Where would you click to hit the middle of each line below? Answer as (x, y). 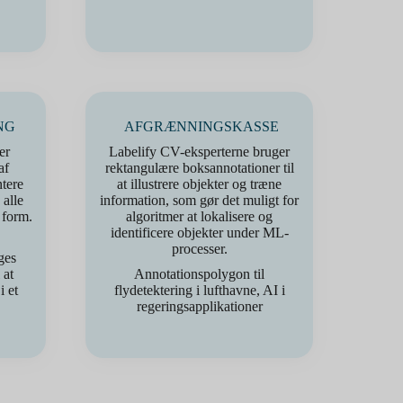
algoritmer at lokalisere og (199, 216)
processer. (199, 249)
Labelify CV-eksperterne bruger (199, 152)
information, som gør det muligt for (199, 200)
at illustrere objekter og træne (199, 184)
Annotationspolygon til (199, 274)
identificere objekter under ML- (199, 233)
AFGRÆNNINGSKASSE (201, 126)
